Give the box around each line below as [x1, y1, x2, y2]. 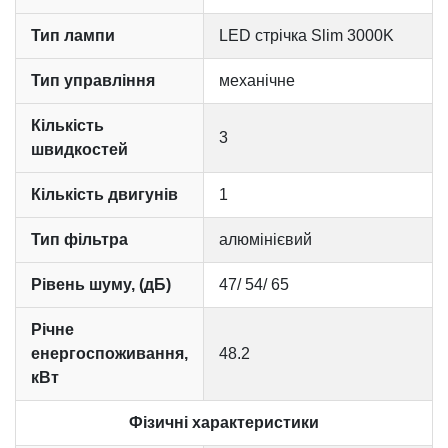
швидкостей [31, 141, 128, 159]
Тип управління [31, 72, 155, 90]
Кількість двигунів [31, 186, 178, 204]
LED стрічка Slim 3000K [219, 27, 394, 45]
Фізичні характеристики [129, 414, 319, 432]
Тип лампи [31, 27, 115, 45]
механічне [219, 72, 295, 90]
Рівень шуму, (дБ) [31, 276, 171, 294]
